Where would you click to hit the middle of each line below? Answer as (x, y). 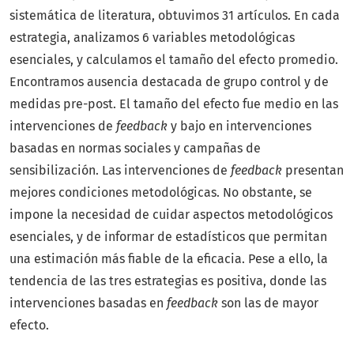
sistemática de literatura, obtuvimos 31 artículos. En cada (175, 16)
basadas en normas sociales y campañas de (135, 149)
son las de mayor (268, 303)
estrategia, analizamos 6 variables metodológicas (152, 38)
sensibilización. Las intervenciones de (120, 171)
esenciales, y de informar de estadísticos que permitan (168, 237)
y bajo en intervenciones (239, 126)
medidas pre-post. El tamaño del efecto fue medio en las (174, 104)
